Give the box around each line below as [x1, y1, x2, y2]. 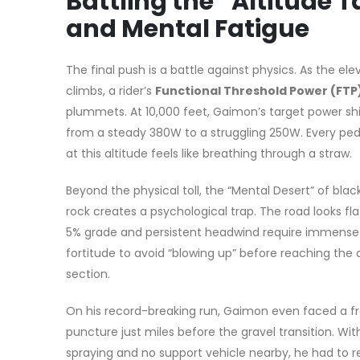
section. [66, 265, 110, 282]
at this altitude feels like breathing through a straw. [66, 145, 352, 162]
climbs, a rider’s [66, 82, 155, 99]
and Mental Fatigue [66, 11, 309, 46]
